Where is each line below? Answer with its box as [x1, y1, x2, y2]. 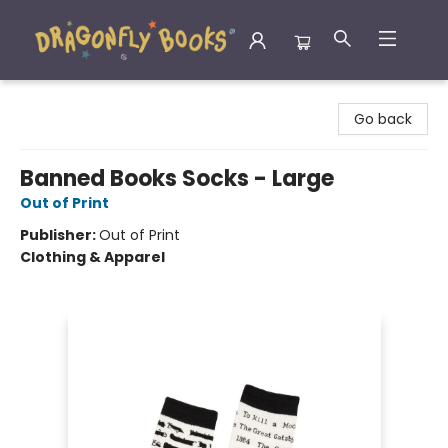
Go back [354, 109, 412, 129]
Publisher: [20, 225, 99, 245]
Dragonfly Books [15, 87, 127, 107]
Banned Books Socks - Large [20, 163, 334, 194]
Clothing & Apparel [20, 247, 165, 267]
